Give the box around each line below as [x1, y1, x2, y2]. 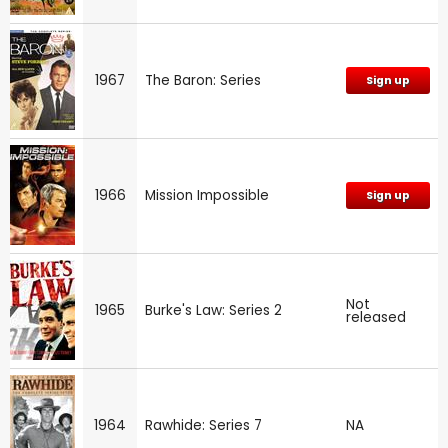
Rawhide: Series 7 [145, 415, 262, 435]
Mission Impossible [145, 185, 269, 205]
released [346, 307, 406, 327]
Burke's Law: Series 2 [145, 300, 282, 320]
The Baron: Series [145, 70, 261, 90]
